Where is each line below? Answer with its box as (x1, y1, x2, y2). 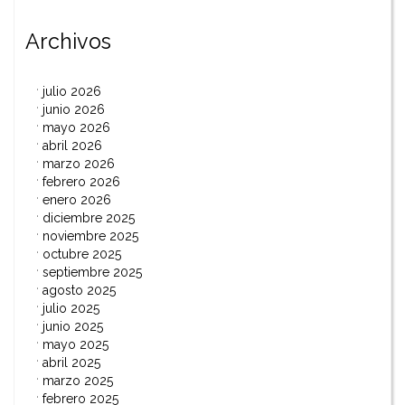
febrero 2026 (42, 174, 120, 190)
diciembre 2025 (42, 211, 135, 226)
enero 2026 (42, 193, 111, 208)
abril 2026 (42, 138, 102, 154)
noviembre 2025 (42, 229, 138, 244)
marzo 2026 (42, 156, 115, 172)
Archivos (25, 29, 111, 54)
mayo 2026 (42, 120, 110, 136)
